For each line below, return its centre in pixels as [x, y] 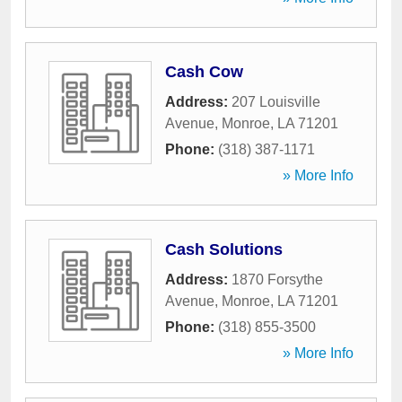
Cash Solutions [224, 249]
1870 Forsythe [277, 280]
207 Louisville [276, 102]
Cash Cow [204, 72]
